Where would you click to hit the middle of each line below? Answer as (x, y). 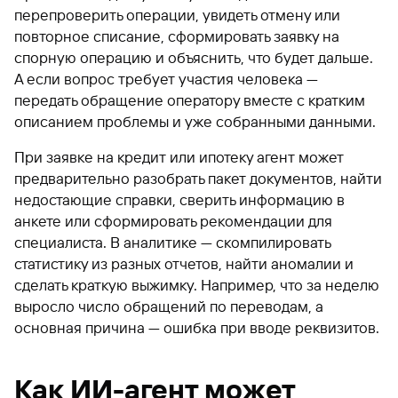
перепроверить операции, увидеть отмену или (177, 15)
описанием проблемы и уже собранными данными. (195, 121)
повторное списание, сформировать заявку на (177, 36)
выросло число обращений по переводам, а (169, 306)
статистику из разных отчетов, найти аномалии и (184, 263)
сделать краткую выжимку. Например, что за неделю (197, 285)
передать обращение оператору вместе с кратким (190, 100)
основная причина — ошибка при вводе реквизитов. (197, 327)
